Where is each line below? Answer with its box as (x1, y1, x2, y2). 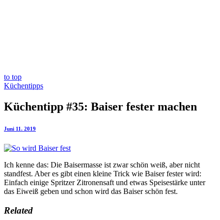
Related (4, 205, 33, 216)
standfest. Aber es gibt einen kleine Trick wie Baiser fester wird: (4, 169, 201, 178)
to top (4, 73, 22, 81)
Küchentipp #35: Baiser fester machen (4, 100, 197, 113)
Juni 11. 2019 (4, 125, 36, 132)
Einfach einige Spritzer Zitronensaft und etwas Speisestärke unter (4, 178, 205, 187)
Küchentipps (4, 82, 43, 90)
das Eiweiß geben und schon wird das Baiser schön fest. (4, 187, 178, 195)
